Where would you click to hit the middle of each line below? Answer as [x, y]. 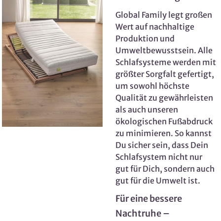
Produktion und [145, 39]
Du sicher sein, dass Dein [162, 145]
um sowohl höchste [152, 86]
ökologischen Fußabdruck [164, 122]
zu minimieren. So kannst [164, 133]
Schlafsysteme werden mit [166, 62]
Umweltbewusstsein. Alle [164, 51]
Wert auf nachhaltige [155, 27]
